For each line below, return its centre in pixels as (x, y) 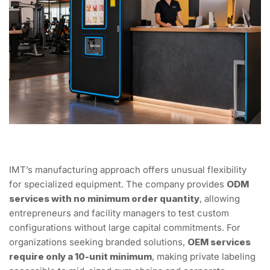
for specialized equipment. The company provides (118, 184)
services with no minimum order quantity (104, 198)
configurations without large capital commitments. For (125, 227)
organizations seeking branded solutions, (98, 242)
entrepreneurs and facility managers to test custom (119, 213)
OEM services (219, 242)
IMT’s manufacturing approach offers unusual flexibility (128, 169)
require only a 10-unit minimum (80, 256)
